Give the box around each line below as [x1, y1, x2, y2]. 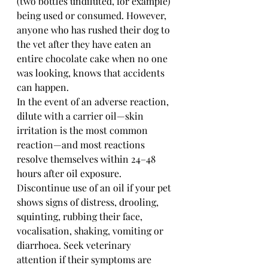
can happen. [17, 80, 71, 93]
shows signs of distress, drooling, [17, 195, 161, 208]
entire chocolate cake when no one [17, 51, 170, 65]
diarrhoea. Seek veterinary [17, 238, 133, 251]
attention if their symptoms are [17, 252, 154, 266]
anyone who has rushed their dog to [17, 23, 172, 36]
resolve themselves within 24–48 [17, 152, 158, 165]
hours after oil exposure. [17, 166, 124, 179]
